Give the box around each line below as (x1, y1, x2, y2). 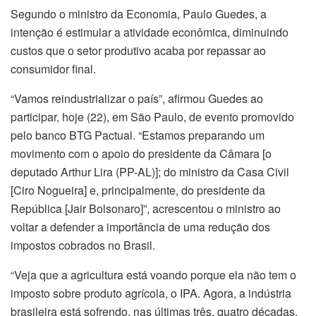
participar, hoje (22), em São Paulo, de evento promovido (11, 109, 294, 126)
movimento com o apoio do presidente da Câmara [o (11, 145, 272, 162)
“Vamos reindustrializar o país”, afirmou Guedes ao (11, 90, 263, 107)
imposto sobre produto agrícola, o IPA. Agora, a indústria (11, 285, 291, 302)
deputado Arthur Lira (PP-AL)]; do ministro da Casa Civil (11, 164, 289, 181)
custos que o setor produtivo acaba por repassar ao (11, 42, 266, 59)
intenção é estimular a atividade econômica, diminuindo (11, 24, 288, 41)
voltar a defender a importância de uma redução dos (11, 219, 270, 236)
